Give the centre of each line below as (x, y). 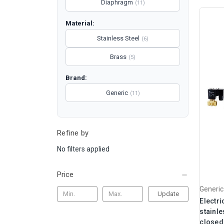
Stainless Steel (118, 38)
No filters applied (83, 149)
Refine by (73, 133)
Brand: (76, 78)
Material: (80, 23)
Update (168, 193)
